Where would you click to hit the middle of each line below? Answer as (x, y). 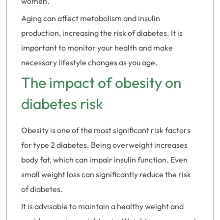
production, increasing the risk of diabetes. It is (102, 33)
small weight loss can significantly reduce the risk (106, 174)
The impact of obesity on (101, 82)
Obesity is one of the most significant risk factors (106, 130)
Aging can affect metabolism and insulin (91, 18)
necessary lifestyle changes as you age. (89, 62)
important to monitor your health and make (97, 48)
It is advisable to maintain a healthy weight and (102, 206)
